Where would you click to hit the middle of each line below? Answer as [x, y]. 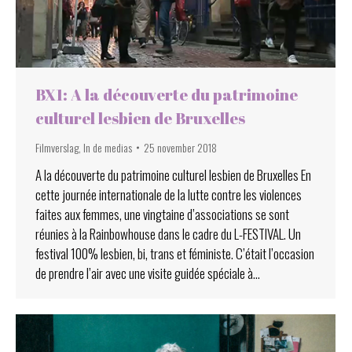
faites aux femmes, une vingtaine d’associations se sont [162, 214]
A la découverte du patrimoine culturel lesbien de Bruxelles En [173, 174]
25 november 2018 [180, 147]
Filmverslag [57, 147]
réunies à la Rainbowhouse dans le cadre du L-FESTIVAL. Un [168, 233]
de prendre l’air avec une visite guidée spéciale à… [148, 273]
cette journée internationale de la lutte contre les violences [169, 194]
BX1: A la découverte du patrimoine [167, 94]
